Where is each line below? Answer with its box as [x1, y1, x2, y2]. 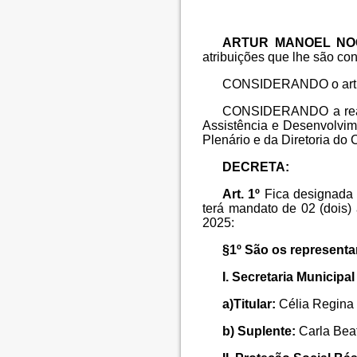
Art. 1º [222, 187, 265, 202]
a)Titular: [222, 297, 280, 312]
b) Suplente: [222, 324, 300, 339]
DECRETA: [222, 160, 290, 175]
